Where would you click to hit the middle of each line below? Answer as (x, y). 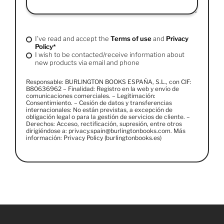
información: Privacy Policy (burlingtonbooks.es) (94, 137)
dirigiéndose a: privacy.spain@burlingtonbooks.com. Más (106, 130)
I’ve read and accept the (73, 38)
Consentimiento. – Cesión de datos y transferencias (99, 102)
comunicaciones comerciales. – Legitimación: (91, 95)
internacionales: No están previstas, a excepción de (99, 109)
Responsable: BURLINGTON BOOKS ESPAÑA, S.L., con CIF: (109, 81)
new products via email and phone (87, 62)
